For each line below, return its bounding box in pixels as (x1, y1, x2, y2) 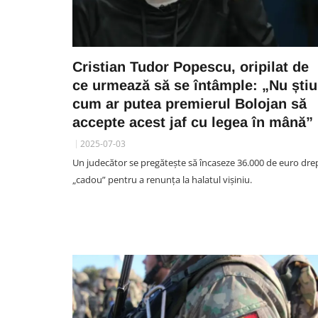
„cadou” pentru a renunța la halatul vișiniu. (72, 173, 252, 186)
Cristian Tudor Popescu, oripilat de (72, 59, 309, 75)
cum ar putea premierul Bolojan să (72, 96, 307, 111)
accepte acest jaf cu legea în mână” (72, 114, 313, 130)
